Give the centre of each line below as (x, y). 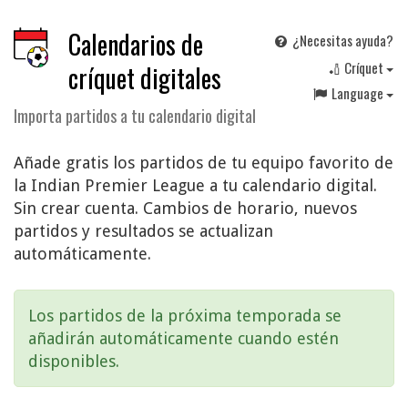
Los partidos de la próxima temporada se (185, 315)
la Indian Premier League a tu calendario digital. (195, 186)
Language (359, 93)
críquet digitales (145, 78)
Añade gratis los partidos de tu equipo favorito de (204, 163)
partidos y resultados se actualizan (143, 231)
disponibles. (74, 361)
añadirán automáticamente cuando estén (184, 338)
